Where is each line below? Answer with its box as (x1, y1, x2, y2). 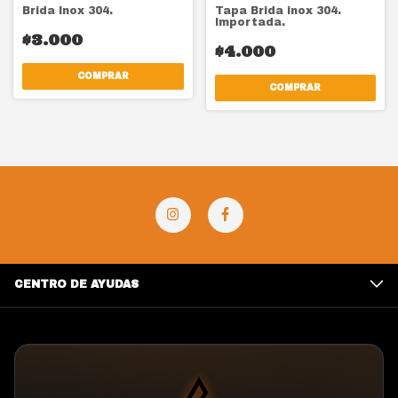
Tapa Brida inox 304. (214, 4, 341, 17)
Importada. (214, 15, 285, 28)
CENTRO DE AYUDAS (14, 277, 139, 291)
